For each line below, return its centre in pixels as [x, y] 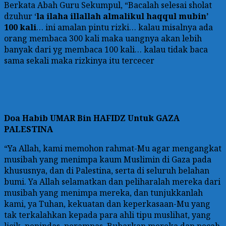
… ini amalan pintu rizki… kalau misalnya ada [125, 27]
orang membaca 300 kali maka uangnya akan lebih [103, 39]
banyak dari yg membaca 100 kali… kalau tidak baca [106, 50]
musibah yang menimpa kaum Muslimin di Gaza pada [108, 160]
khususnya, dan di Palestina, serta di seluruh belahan [107, 171]
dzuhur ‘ [20, 16]
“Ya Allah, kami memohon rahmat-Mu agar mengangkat [113, 149]
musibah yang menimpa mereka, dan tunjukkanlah [103, 193]
